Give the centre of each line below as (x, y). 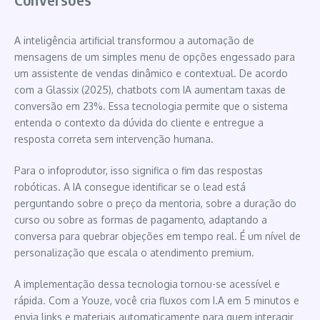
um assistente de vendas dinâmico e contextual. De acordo (151, 73)
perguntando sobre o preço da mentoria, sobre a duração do (155, 203)
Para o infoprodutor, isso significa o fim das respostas (139, 170)
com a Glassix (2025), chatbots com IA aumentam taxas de (150, 89)
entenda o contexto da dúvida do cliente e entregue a (139, 122)
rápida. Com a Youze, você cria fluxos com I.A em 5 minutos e (157, 300)
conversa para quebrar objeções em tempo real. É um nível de (157, 236)
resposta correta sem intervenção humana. (114, 139)
